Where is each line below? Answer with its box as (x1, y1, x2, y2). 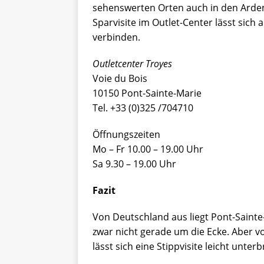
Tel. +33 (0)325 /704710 (93, 101, 193, 115)
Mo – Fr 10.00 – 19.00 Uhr (93, 143, 203, 156)
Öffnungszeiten (93, 128, 160, 141)
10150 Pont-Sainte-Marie (93, 87, 202, 100)
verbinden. (93, 31, 140, 44)
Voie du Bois (93, 72, 147, 85)
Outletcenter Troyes (93, 57, 172, 71)
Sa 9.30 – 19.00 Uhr (93, 157, 176, 171)
